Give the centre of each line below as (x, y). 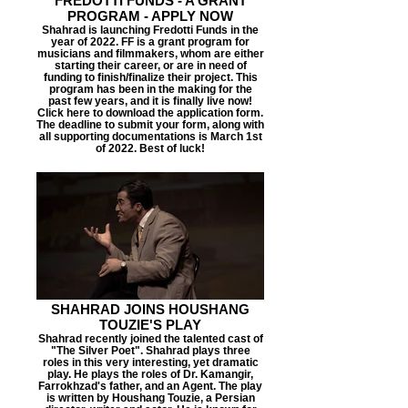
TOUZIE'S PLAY (150, 325)
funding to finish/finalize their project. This (150, 77)
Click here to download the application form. (150, 112)
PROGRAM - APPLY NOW (150, 16)
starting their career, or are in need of (150, 65)
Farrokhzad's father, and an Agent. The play (150, 386)
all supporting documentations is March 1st (150, 136)
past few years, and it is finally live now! (150, 101)
